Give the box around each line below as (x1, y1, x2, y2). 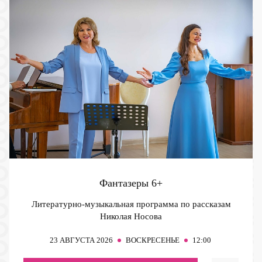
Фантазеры (99, 177, 151, 189)
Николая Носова (100, 212, 162, 222)
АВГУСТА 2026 (59, 236, 113, 245)
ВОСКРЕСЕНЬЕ (125, 236, 180, 245)
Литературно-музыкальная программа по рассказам (31, 199, 231, 209)
